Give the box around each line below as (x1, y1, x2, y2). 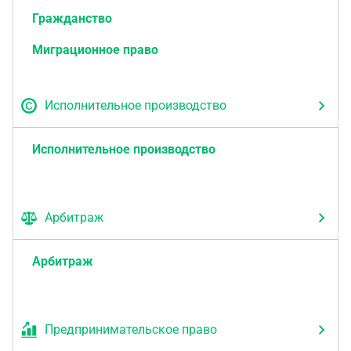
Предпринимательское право (45, 322, 217, 337)
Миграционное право (32, 42, 158, 57)
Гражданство (32, 11, 112, 26)
